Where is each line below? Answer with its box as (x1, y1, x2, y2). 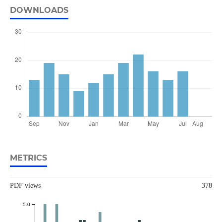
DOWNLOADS (9, 5, 68, 15)
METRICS (9, 153, 47, 163)
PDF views (9, 182, 41, 190)
